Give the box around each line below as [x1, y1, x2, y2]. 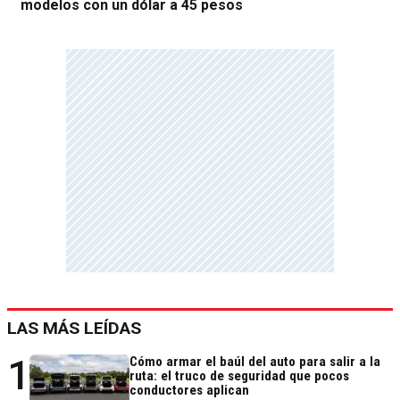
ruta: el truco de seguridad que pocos [129, 368, 349, 385]
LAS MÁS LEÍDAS [7, 318, 141, 339]
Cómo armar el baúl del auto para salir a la [129, 354, 380, 371]
